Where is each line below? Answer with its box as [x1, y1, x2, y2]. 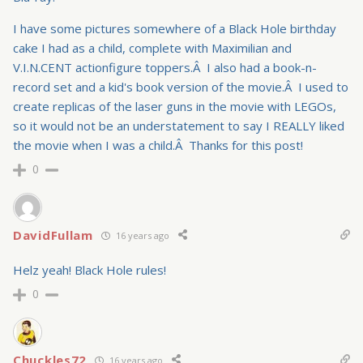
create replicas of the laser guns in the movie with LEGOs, [13, 98, 336, 115]
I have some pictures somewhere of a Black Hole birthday [13, 20, 336, 37]
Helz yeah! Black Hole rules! [13, 262, 166, 279]
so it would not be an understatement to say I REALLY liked [13, 117, 344, 135]
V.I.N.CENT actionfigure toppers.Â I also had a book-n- [13, 59, 317, 76]
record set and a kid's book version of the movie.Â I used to [13, 79, 348, 96]
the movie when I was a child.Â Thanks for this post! [13, 137, 303, 154]
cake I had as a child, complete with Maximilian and [13, 40, 292, 57]
